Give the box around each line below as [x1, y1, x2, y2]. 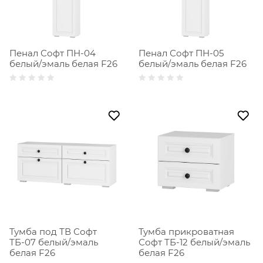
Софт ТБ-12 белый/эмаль [139, 237, 250, 248]
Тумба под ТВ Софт [9, 226, 97, 238]
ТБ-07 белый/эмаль [9, 237, 98, 248]
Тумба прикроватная [139, 226, 234, 238]
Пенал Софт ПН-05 [139, 48, 224, 59]
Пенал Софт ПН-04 [9, 48, 96, 59]
